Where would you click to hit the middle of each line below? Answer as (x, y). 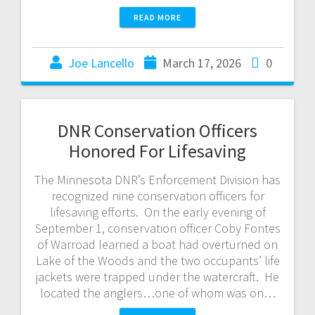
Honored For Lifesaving (157, 150)
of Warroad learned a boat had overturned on (157, 244)
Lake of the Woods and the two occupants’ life (157, 260)
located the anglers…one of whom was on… (157, 292)
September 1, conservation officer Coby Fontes (157, 228)
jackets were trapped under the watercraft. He (157, 276)
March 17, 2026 (202, 63)
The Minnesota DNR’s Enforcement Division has (157, 179)
